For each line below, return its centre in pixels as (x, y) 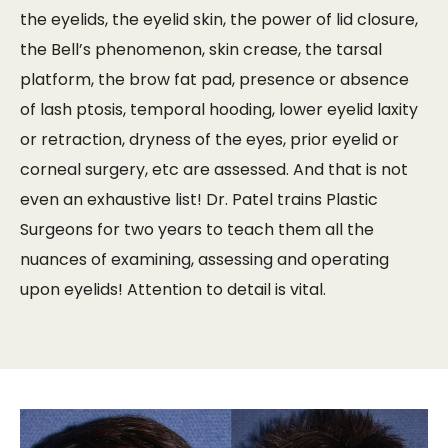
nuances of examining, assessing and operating (204, 260)
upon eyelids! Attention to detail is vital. (173, 290)
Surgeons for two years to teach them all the (197, 230)
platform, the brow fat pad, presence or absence (214, 80)
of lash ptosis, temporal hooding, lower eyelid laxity (219, 110)
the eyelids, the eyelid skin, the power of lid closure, (219, 20)
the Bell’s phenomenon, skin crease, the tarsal (201, 50)
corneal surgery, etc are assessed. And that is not (214, 170)
